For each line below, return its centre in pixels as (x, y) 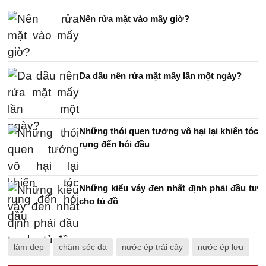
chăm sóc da (83, 247)
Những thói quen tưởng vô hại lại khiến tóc (169, 131)
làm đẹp (29, 247)
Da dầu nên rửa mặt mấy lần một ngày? (160, 75)
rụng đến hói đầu (114, 144)
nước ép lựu (221, 247)
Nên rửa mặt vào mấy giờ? (134, 18)
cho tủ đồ (99, 201)
